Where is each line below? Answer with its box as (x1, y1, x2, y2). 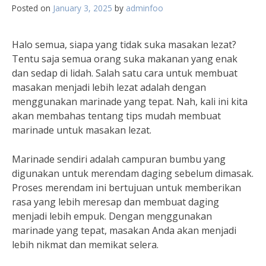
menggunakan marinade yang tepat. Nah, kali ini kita (12, 95, 248, 108)
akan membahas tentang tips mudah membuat (12, 109, 221, 122)
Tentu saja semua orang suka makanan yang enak (12, 52, 237, 65)
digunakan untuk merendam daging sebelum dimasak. (12, 167, 254, 180)
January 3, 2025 (53, 2, 112, 14)
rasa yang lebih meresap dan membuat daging (12, 195, 219, 208)
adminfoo (126, 2, 163, 14)
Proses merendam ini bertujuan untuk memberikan (12, 181, 241, 194)
